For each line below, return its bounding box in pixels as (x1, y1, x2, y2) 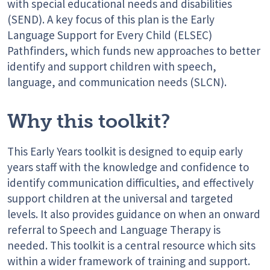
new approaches (133, 43, 214, 58)
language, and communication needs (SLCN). (7, 75, 227, 90)
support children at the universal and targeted (7, 191, 233, 206)
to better (214, 43, 260, 58)
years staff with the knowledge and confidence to (7, 160, 249, 175)
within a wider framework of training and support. (7, 254, 250, 269)
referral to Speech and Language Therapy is (7, 222, 221, 237)
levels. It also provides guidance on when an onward (7, 207, 260, 222)
